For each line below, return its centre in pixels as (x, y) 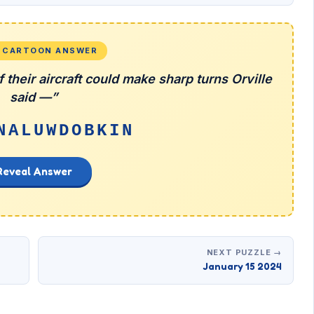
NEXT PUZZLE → (244, 252)
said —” (34, 97)
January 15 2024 (242, 266)
